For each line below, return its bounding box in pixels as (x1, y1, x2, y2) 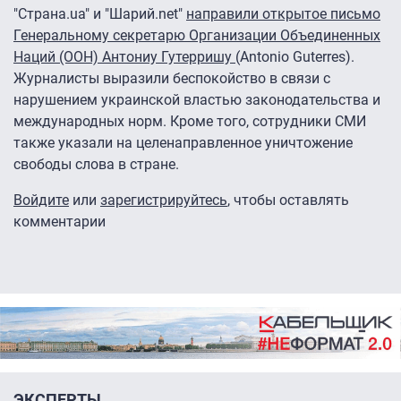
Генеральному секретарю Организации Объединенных (13, 27, 380, 45)
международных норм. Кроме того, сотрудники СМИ (13, 113, 366, 131)
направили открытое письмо (186, 5, 380, 23)
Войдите (13, 192, 69, 209)
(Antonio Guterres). (235, 48, 354, 66)
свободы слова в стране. (13, 156, 179, 174)
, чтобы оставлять (227, 192, 349, 209)
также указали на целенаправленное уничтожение (13, 134, 353, 152)
